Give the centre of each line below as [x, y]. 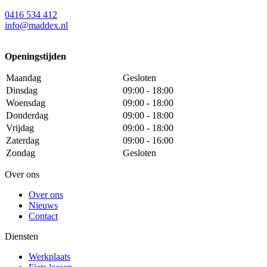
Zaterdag [23, 141]
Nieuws [43, 206]
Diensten [21, 237]
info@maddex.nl [36, 26]
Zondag [21, 153]
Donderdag [27, 116]
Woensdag [26, 103]
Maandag [24, 78]
